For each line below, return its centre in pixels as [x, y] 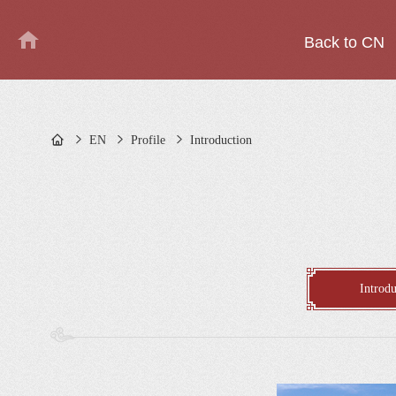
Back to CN [344, 42]
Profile [148, 140]
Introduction [221, 140]
